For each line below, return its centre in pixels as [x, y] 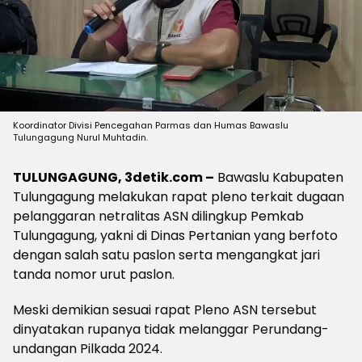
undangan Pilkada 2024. [88, 349]
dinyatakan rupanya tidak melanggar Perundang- [171, 329]
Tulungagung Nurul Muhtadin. [80, 137]
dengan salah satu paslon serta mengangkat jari [166, 255]
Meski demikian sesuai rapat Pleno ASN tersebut [165, 310]
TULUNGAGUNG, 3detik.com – [114, 177]
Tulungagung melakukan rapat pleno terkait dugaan [179, 197]
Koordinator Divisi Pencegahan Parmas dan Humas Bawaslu [151, 125]
